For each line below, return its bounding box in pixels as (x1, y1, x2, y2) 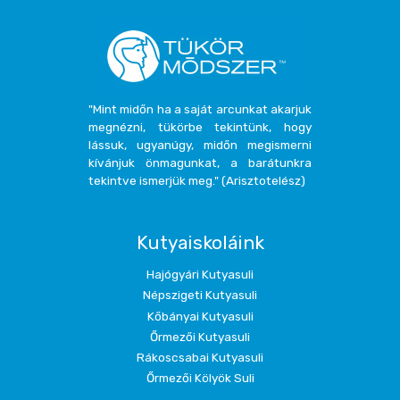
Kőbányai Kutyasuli (146, 308, 254, 323)
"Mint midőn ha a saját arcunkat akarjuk (88, 101, 312, 116)
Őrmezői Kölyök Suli (146, 371, 254, 386)
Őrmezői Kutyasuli (150, 329, 250, 344)
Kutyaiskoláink (136, 231, 264, 254)
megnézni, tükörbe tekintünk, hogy (88, 119, 312, 134)
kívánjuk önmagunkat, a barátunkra (88, 154, 312, 170)
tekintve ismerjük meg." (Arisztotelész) (88, 172, 305, 187)
